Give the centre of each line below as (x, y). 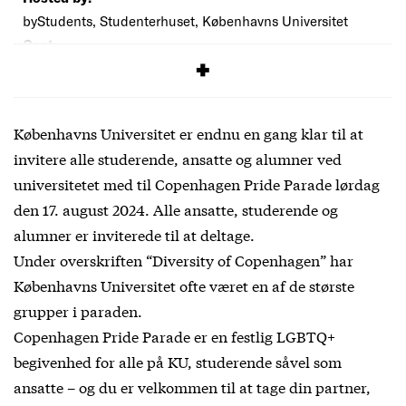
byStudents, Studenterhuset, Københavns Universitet (185, 21)
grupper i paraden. (78, 311)
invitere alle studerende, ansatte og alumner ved (178, 159)
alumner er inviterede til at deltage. (134, 235)
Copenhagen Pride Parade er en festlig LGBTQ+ (174, 336)
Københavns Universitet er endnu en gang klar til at (188, 133)
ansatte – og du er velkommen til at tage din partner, (192, 387)
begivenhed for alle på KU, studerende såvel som (178, 362)
